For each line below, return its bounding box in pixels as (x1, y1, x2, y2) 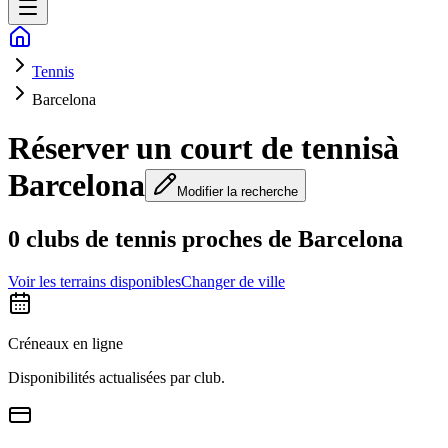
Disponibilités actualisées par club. (8, 368, 225, 386)
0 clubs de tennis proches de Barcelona (8, 225, 403, 252)
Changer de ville (181, 272, 285, 290)
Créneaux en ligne (8, 334, 123, 352)
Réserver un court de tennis (8, 130, 383, 167)
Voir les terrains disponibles (8, 272, 181, 290)
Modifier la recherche (177, 184, 298, 200)
